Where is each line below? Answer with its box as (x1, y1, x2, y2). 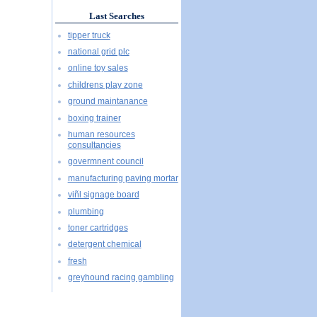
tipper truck (67, 30, 110, 40)
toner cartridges (67, 222, 128, 233)
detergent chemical (67, 239, 142, 250)
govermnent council (67, 156, 144, 167)
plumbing (67, 206, 104, 217)
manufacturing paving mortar (67, 173, 178, 183)
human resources (67, 129, 135, 139)
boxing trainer (67, 113, 121, 123)
